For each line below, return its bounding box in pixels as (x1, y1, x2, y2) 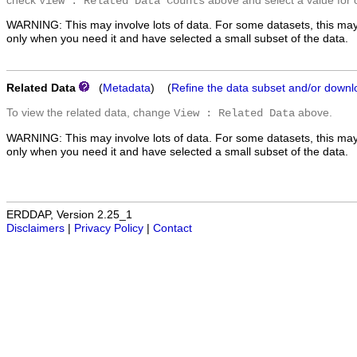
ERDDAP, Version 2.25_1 (6, 208, 132, 221)
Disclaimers (6, 222, 65, 234)
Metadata (103, 82, 151, 95)
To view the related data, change (6, 106, 174, 119)
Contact (153, 222, 192, 234)
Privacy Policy (74, 222, 143, 234)
